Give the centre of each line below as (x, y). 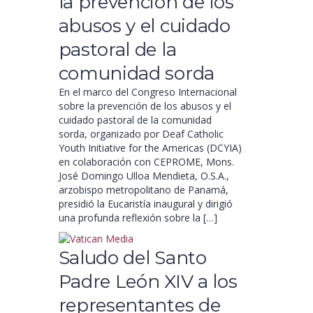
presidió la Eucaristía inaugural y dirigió (145, 204)
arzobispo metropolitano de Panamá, (143, 190)
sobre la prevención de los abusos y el (145, 106)
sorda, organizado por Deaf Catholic (141, 134)
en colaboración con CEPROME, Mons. (146, 162)
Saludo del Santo (132, 258)
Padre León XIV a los (148, 282)
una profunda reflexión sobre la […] (138, 218)
